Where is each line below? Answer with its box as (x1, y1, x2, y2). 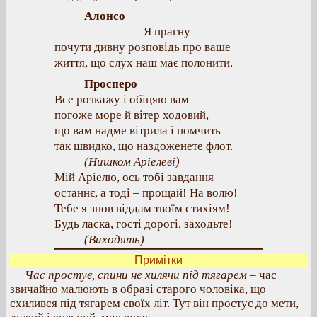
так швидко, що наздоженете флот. (54, 139, 233, 153)
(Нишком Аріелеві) (84, 155, 180, 168)
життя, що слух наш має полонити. (54, 56, 233, 69)
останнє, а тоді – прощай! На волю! (54, 186, 238, 200)
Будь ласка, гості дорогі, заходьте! (54, 217, 233, 231)
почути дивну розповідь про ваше (54, 40, 231, 54)
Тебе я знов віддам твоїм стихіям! (54, 202, 230, 215)
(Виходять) (84, 233, 144, 246)
